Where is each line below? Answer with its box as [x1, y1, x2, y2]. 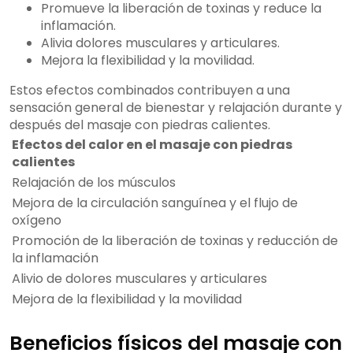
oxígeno [12, 211, 61, 230]
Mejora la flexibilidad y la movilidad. [41, 51, 255, 70]
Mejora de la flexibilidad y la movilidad [12, 290, 242, 309]
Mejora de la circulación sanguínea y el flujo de [12, 194, 298, 213]
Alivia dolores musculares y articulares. [41, 34, 280, 53]
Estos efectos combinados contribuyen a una [9, 81, 290, 100]
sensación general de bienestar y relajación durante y [9, 98, 342, 117]
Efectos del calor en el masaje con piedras [12, 136, 292, 154]
